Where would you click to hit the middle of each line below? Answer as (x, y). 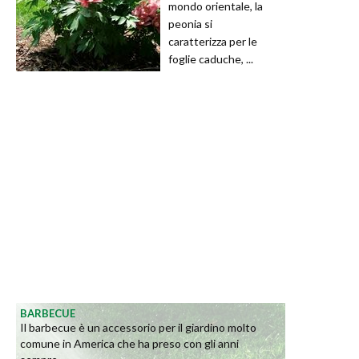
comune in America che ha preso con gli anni (129, 344)
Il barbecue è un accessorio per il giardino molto (138, 328)
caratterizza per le (213, 42)
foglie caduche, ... (211, 59)
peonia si (190, 24)
